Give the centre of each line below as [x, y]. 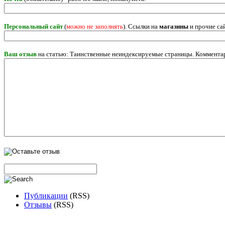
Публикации [46, 195]
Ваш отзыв [20, 54]
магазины [174, 26]
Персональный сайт [33, 26]
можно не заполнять [95, 26]
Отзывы [38, 204]
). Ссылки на [141, 26]
